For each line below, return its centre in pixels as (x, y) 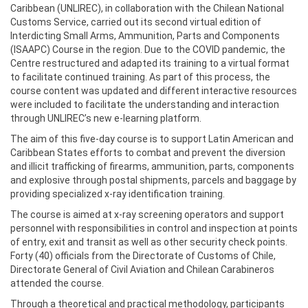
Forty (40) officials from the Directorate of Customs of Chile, (143, 256)
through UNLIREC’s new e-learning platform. (106, 118)
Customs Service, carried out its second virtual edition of (136, 22)
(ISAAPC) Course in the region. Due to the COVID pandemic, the (148, 49)
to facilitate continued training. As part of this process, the (140, 77)
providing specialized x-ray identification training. (118, 194)
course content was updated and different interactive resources (154, 91)
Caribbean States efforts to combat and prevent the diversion (148, 153)
